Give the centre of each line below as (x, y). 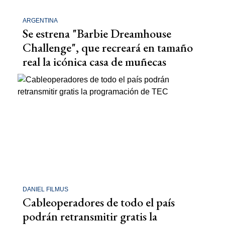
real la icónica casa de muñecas (94, 62)
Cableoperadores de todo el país (99, 202)
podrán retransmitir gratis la (90, 216)
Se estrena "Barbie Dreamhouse (97, 34)
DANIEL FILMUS (45, 189)
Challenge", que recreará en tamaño (108, 48)
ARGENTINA (40, 21)
